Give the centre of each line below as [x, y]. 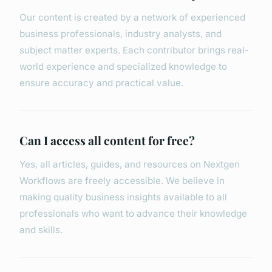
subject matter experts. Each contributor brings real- [134, 50]
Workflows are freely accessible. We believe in [122, 181]
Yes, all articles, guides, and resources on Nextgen [130, 165]
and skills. [41, 230]
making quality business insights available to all [123, 197]
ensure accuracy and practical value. [101, 83]
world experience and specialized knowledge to [123, 67]
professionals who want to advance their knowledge [133, 214]
